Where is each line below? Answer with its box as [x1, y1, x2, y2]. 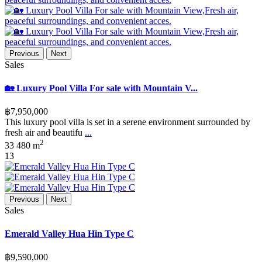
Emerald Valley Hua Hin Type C [5, 228, 134, 239]
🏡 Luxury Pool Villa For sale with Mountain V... [5, 82, 198, 93]
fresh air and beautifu [5, 127, 85, 137]
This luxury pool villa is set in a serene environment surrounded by [5, 116, 250, 127]
